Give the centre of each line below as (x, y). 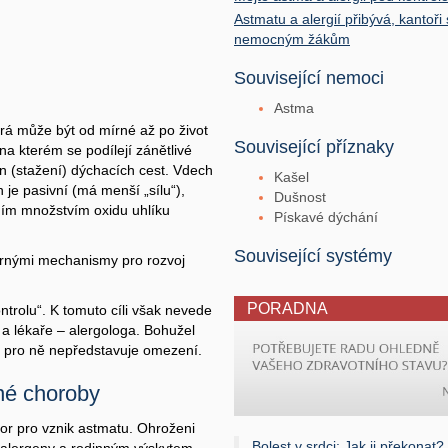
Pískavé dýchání (326, 217)
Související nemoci (309, 78)
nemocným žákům (292, 39)
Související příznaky (314, 147)
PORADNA (287, 308)
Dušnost (300, 197)
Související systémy (313, 256)
